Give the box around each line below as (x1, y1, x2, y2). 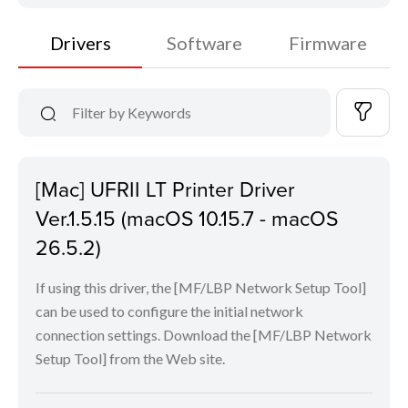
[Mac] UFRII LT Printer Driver (36, 174, 295, 204)
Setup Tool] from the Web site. (36, 350, 225, 368)
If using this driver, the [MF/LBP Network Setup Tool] (36, 279, 366, 297)
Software (166, 32, 242, 55)
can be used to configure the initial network (36, 302, 303, 321)
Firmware (289, 32, 367, 55)
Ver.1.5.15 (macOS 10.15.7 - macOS (36, 203, 338, 233)
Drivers (49, 32, 111, 55)
